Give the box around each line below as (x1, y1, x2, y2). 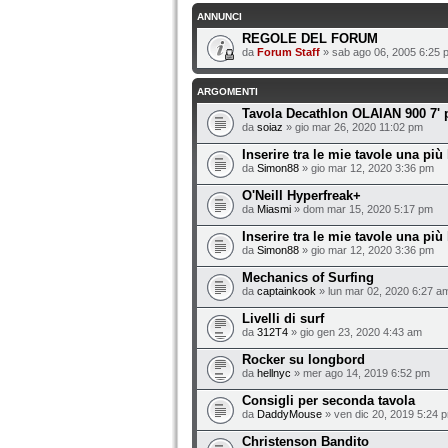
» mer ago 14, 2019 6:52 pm (291, 367, 430, 379)
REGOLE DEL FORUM (242, 31, 378, 46)
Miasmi (257, 203, 291, 215)
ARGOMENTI (197, 86, 258, 97)
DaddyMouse (257, 408, 322, 420)
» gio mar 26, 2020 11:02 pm (283, 121, 423, 133)
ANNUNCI (197, 11, 242, 22)
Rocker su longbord (242, 352, 365, 367)
